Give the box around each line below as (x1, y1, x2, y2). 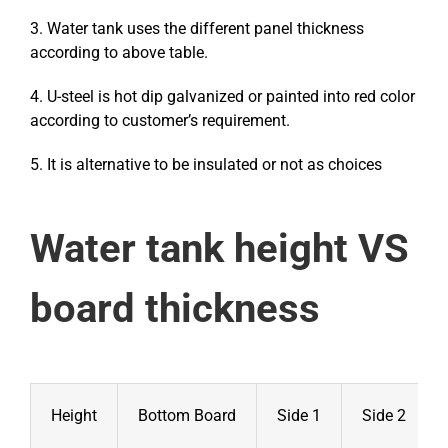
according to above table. (30, 42, 208, 62)
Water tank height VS (30, 224, 409, 272)
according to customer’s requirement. (30, 110, 290, 130)
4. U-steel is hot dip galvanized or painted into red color (30, 86, 415, 106)
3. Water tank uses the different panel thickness (30, 18, 364, 38)
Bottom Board (138, 405, 236, 425)
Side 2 (362, 405, 406, 425)
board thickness (30, 284, 320, 332)
